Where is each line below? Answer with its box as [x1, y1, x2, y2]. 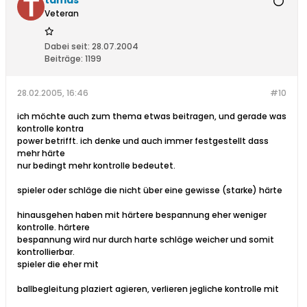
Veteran [45, 8, 79, 20]
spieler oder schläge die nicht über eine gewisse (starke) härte [17, 184, 282, 197]
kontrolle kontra [17, 123, 84, 135]
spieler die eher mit [17, 258, 99, 271]
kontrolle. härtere [17, 221, 90, 234]
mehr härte [17, 147, 65, 160]
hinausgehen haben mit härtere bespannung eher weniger [17, 209, 267, 221]
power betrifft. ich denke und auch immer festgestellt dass [17, 135, 269, 147]
